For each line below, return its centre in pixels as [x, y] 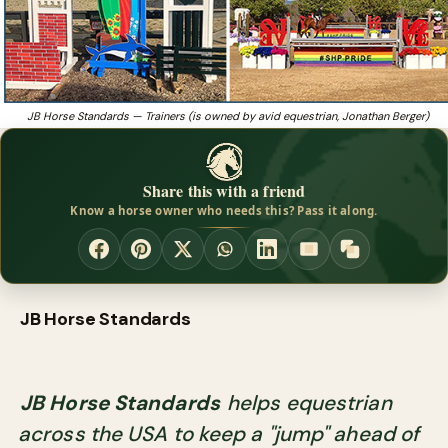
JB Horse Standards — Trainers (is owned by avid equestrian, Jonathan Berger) [228, 116]
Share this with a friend [224, 191]
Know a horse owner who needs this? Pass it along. [224, 211]
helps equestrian [306, 402]
